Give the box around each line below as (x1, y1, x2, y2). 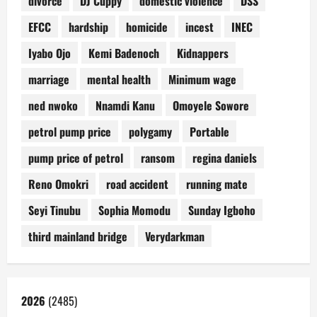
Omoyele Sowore (173, 96, 249, 114)
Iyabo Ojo (28, 44, 71, 62)
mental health (87, 70, 151, 88)
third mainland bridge (28, 227, 127, 245)
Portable (190, 122, 229, 140)
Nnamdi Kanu (96, 96, 155, 114)
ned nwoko (28, 96, 78, 114)
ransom (141, 149, 175, 166)
